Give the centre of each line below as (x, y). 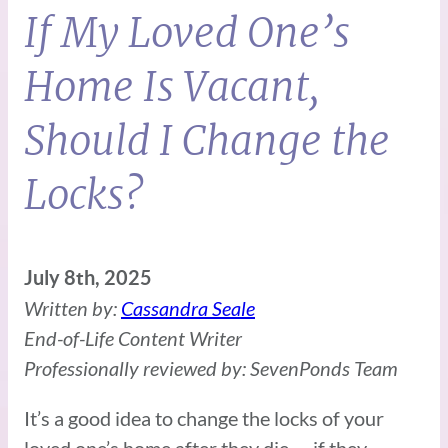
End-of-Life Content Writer (133, 337)
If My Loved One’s (187, 32)
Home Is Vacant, (172, 86)
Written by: (72, 307)
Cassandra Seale (188, 307)
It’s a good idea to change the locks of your (204, 417)
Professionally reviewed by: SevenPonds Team (211, 367)
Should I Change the (207, 140)
